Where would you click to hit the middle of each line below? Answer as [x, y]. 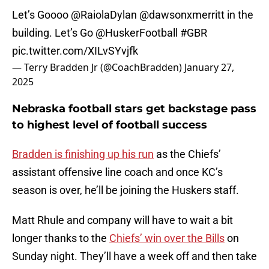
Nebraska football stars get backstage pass [134, 109]
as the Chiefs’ [187, 154]
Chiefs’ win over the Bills [167, 238]
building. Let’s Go [54, 33]
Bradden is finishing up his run [83, 154]
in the [239, 15]
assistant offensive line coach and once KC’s [117, 172]
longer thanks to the [61, 238]
